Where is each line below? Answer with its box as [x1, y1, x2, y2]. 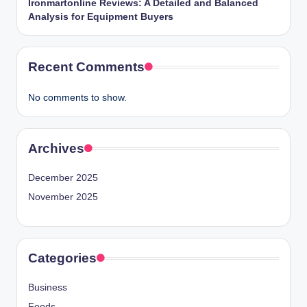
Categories [28, 250, 97, 265]
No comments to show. [28, 92, 127, 103]
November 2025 [28, 191, 98, 202]
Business [28, 282, 67, 293]
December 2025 [28, 172, 98, 183]
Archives [28, 140, 84, 156]
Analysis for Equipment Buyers [28, 11, 173, 22]
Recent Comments [28, 59, 145, 74]
